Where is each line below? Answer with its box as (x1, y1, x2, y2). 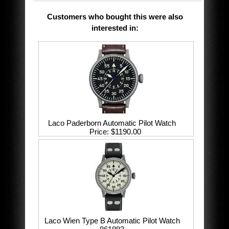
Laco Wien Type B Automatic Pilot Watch (44, 216, 180, 225)
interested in (91, 24, 136, 33)
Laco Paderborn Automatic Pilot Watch (48, 119, 176, 128)
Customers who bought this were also (47, 12, 183, 21)
